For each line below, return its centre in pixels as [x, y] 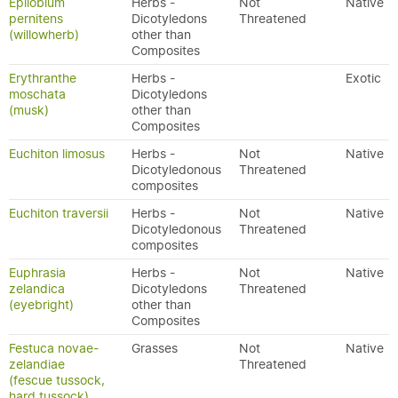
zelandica [37, 289]
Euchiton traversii [59, 213]
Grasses [155, 348]
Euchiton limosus [57, 154]
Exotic [363, 78]
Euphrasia [37, 273]
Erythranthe [43, 78]
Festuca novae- [54, 348]
